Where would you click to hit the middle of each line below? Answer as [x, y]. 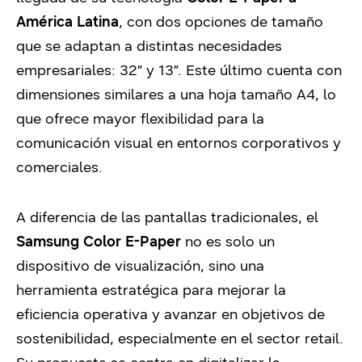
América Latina [67, 22]
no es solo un [228, 242]
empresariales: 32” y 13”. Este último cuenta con [179, 70]
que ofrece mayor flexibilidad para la [140, 119]
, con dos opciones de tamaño [221, 22]
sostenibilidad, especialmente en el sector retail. [180, 339]
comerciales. [59, 167]
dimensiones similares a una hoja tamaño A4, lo [176, 95]
